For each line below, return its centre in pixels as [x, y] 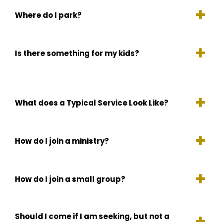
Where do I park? [48, 15]
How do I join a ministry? [62, 141]
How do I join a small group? [70, 179]
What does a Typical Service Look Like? [92, 103]
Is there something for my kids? [77, 53]
